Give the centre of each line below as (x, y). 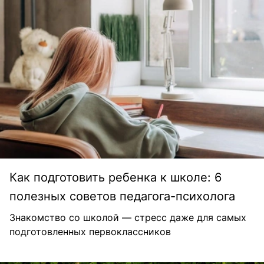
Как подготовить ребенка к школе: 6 (115, 178)
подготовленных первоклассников (90, 232)
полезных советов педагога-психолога (122, 197)
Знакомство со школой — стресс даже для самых (128, 218)
